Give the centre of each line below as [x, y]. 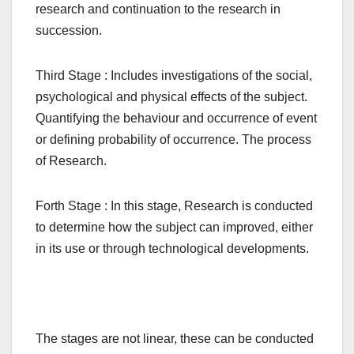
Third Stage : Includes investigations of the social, [174, 76]
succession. [69, 31]
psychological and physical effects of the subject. [171, 97]
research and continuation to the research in [158, 9]
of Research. [71, 161]
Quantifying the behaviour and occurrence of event [176, 119]
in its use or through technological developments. [172, 249]
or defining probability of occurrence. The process [173, 140]
